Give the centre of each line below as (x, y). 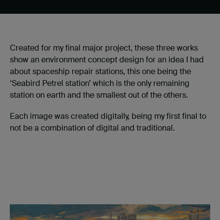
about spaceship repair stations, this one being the (100, 72)
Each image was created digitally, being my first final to (108, 116)
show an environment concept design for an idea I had (107, 60)
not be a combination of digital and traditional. (92, 128)
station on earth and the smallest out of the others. (99, 95)
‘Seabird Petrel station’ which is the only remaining (100, 83)
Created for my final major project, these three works (104, 48)
